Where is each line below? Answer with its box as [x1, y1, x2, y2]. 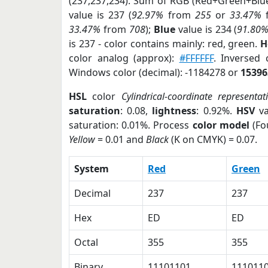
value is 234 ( [175, 23, 237, 36]
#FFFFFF [179, 51, 214, 65]
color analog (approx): [69, 51, 179, 65]
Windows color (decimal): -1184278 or [69, 66, 240, 79]
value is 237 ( [69, 8, 132, 22]
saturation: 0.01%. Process [69, 118, 193, 132]
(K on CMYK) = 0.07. [169, 133, 257, 146]
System [74, 162, 109, 175]
